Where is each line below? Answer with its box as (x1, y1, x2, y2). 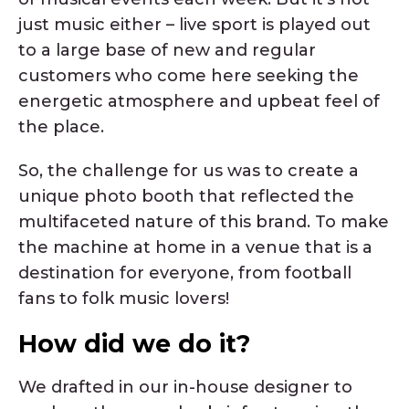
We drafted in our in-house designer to (18, 376, 352, 397)
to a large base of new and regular (18, 39, 316, 60)
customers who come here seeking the (18, 65, 359, 86)
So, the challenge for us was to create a (18, 161, 359, 182)
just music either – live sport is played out (18, 14, 371, 35)
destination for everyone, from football (18, 263, 351, 284)
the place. (18, 116, 104, 137)
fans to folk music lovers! (18, 288, 229, 309)
